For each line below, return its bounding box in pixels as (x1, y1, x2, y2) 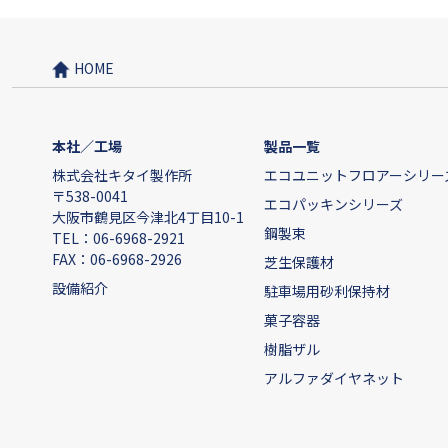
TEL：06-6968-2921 (52, 227, 185, 248)
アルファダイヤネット (264, 367, 404, 388)
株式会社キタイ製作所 (52, 164, 192, 185)
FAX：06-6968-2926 (52, 248, 182, 269)
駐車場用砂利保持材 (264, 280, 390, 301)
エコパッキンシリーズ (264, 193, 403, 214)
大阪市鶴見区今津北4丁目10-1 (52, 206, 244, 227)
